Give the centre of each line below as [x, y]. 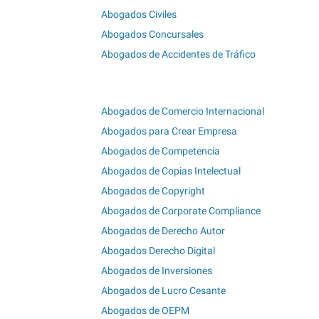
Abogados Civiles [139, 14]
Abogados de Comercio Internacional [183, 111]
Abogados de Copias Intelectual [171, 171]
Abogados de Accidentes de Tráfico [178, 54]
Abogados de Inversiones [157, 271]
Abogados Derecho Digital [158, 251]
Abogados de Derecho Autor [163, 231]
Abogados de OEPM [145, 311]
